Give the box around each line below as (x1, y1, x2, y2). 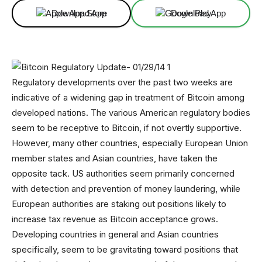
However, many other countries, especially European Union (12, 137, 248, 149)
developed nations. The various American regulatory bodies (12, 107, 250, 118)
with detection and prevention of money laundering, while (12, 183, 240, 194)
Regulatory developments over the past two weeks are (12, 77, 233, 88)
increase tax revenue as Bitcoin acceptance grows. (12, 213, 218, 225)
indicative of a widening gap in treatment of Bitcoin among (12, 92, 244, 103)
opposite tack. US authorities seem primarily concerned (12, 168, 235, 179)
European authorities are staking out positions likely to (12, 198, 226, 209)
